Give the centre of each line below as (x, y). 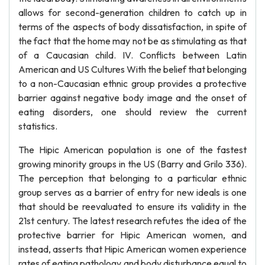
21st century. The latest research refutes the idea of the (132, 221)
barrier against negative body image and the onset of (132, 98)
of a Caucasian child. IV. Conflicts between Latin (132, 55)
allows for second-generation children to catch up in (132, 12)
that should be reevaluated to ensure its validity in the (132, 206)
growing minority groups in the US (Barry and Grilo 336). (132, 164)
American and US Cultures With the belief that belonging (132, 69)
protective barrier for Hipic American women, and (132, 235)
